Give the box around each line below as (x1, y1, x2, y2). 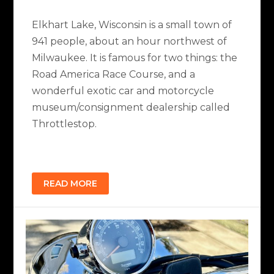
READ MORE (43, 177, 98, 189)
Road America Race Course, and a (32, 68, 196, 81)
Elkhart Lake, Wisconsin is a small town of (32, 19, 232, 31)
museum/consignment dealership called (32, 102, 231, 114)
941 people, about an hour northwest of (32, 35, 228, 48)
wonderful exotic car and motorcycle (32, 85, 215, 97)
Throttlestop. (32, 118, 97, 130)
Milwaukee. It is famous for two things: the (32, 52, 238, 64)
